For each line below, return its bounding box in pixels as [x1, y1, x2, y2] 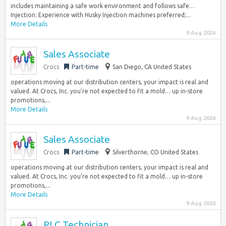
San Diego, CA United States [112, 64, 191, 70]
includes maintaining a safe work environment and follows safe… [11, 3, 195, 9]
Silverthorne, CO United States [112, 149, 198, 155]
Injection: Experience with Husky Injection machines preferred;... [11, 12, 191, 18]
